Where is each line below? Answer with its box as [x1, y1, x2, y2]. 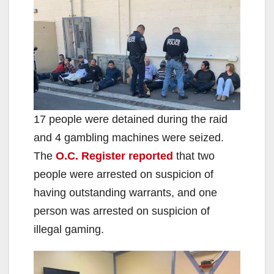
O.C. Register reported [56, 149, 173, 162]
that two [173, 149, 215, 162]
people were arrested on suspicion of [34, 168, 213, 180]
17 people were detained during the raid [34, 113, 228, 125]
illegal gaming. [34, 223, 104, 235]
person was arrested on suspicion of [34, 204, 210, 217]
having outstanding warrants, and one [34, 186, 217, 199]
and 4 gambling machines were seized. [34, 131, 224, 144]
